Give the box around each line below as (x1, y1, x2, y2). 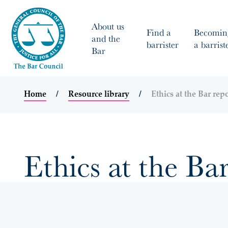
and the (92, 32, 120, 45)
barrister (147, 38, 179, 51)
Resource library (68, 91, 129, 99)
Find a (147, 25, 171, 39)
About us (92, 19, 124, 33)
